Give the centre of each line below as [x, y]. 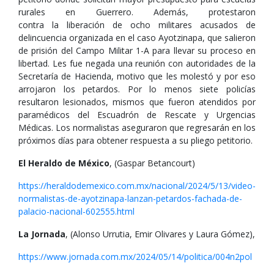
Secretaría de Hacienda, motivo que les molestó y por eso [137, 76]
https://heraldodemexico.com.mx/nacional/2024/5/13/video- [137, 186]
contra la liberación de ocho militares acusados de [137, 25]
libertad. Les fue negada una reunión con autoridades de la [137, 63]
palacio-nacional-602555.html [76, 211]
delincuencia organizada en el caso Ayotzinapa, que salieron [137, 38]
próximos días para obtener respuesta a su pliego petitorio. [135, 140]
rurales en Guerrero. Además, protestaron [137, 12]
